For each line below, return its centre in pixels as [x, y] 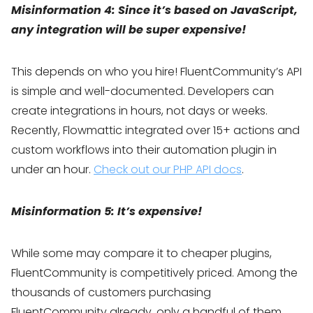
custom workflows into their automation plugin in [144, 150]
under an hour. [52, 169]
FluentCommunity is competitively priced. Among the [154, 273]
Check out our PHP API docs [168, 169]
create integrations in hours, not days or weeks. [139, 111]
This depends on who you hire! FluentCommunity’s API [156, 72]
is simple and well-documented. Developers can [143, 91]
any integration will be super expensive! [130, 30]
